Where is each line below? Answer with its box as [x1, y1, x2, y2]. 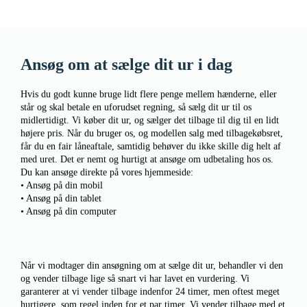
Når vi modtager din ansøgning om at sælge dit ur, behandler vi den [21, 260, 283, 271]
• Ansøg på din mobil [21, 180, 103, 191]
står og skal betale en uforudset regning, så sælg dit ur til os [21, 102, 251, 112]
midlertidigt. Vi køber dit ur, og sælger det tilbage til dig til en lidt [21, 115, 279, 125]
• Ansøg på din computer [21, 206, 116, 217]
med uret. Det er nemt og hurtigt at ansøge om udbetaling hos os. [21, 154, 273, 164]
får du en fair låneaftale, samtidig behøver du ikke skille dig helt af [21, 141, 281, 151]
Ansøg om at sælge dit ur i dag [21, 56, 232, 73]
